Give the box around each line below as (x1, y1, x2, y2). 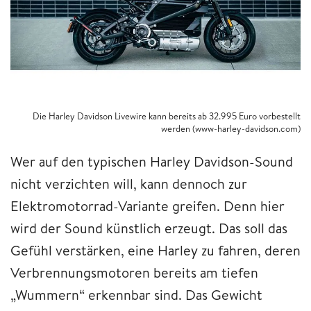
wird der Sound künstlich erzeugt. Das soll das (10, 218, 287, 237)
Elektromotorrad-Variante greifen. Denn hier (10, 196, 285, 215)
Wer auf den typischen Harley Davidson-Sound (10, 151, 293, 171)
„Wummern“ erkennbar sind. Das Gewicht (10, 285, 262, 304)
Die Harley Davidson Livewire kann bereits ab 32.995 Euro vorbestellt (33, 109, 301, 122)
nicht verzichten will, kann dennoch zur (10, 174, 247, 193)
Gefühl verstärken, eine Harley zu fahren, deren (10, 240, 301, 260)
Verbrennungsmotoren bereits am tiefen (10, 262, 258, 282)
